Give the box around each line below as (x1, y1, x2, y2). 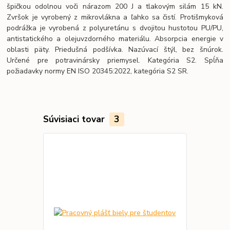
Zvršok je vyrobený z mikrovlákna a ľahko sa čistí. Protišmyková (7, 12, 223, 22)
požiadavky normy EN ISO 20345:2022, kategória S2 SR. (7, 66, 189, 76)
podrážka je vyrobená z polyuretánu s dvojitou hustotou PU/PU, (7, 23, 223, 33)
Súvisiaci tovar (43, 112, 107, 125)
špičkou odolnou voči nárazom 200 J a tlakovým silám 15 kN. (7, 2, 223, 11)
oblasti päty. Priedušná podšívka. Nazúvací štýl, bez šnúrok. (7, 45, 223, 54)
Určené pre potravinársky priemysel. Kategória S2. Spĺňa (7, 55, 223, 65)
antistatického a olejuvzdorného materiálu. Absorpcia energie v (7, 34, 223, 44)
